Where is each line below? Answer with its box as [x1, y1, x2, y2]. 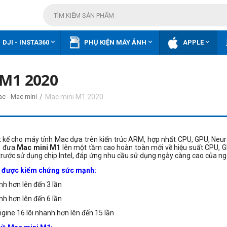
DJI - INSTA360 [3, 39, 49, 46]
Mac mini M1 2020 [45, 92, 103, 101]
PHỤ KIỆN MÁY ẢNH [84, 39, 146, 46]
